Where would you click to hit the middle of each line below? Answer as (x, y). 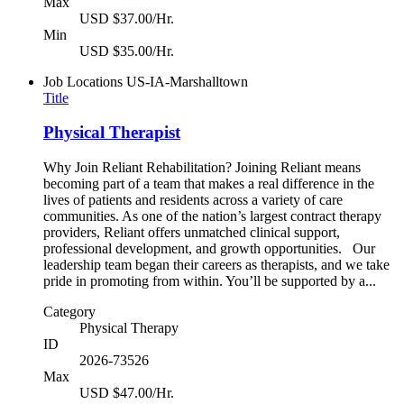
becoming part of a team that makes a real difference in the (209, 184)
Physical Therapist (112, 133)
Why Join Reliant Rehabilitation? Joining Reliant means (202, 168)
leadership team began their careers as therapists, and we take (216, 265)
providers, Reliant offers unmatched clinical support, (192, 233)
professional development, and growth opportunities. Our (209, 249)
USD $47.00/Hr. (127, 393)
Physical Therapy (129, 328)
